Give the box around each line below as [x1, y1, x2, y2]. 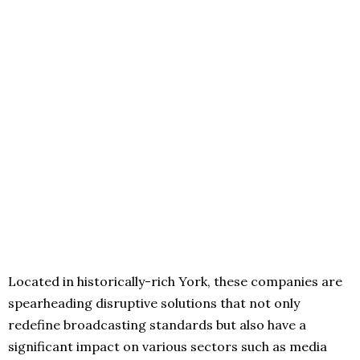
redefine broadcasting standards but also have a [8, 316, 306, 333]
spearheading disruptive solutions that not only [8, 294, 300, 311]
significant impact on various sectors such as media [8, 337, 327, 354]
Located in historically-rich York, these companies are [8, 272, 342, 289]
